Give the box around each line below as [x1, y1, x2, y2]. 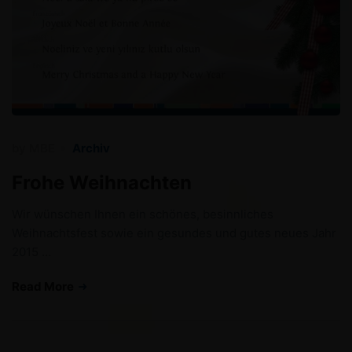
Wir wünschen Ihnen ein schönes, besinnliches [12, 207, 273, 222]
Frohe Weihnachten [12, 171, 192, 195]
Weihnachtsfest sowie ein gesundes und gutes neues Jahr [12, 225, 336, 241]
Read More [12, 279, 76, 295]
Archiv [72, 141, 110, 156]
